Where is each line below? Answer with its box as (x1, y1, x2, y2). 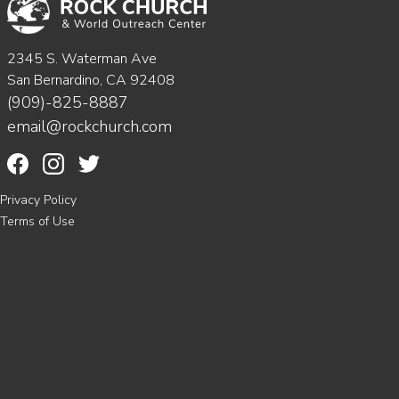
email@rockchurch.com (7, 115, 172, 137)
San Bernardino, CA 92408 (7, 69, 175, 90)
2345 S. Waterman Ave (7, 48, 157, 69)
